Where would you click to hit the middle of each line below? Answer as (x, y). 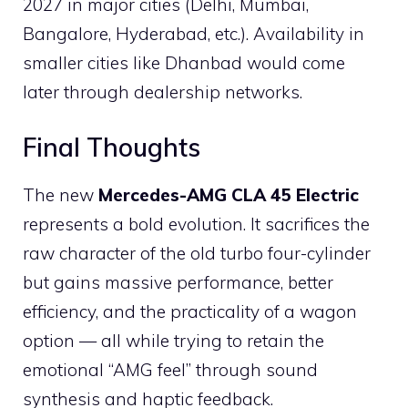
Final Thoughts (112, 148)
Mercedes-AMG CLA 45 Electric (229, 195)
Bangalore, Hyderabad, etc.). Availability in (194, 33)
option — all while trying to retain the (173, 341)
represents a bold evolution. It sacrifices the (196, 224)
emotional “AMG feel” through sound (170, 370)
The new (61, 195)
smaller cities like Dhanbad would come (184, 62)
